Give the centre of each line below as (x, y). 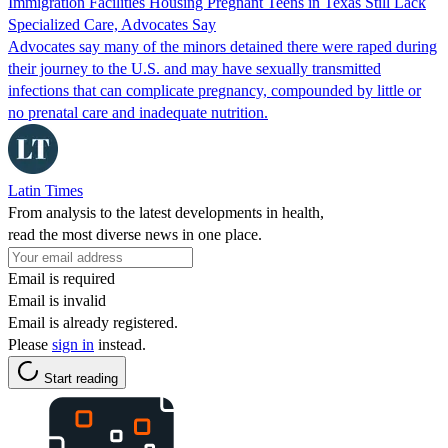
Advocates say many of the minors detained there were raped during (222, 46)
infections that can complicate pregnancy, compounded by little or (214, 90)
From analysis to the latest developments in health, (166, 212)
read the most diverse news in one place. (135, 234)
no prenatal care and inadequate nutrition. (138, 112)
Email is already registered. (93, 322)
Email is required (61, 278)
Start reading (81, 378)
